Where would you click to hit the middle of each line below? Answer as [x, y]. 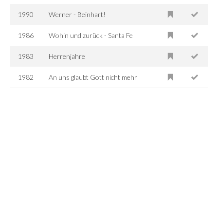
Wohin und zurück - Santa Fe [91, 35]
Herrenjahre [67, 56]
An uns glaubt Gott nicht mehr [93, 77]
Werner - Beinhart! [77, 14]
